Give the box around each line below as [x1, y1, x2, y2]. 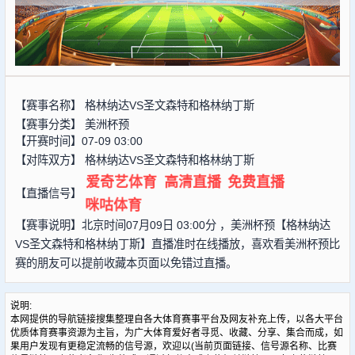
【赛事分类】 [14, 117, 85, 131]
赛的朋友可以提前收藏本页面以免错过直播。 [14, 256, 237, 269]
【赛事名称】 [14, 98, 85, 112]
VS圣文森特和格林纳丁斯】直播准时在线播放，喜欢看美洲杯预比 [14, 237, 340, 250]
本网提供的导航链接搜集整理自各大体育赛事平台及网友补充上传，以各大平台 [10, 313, 343, 325]
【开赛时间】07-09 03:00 [14, 134, 143, 147]
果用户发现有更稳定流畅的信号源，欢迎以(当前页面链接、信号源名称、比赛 [10, 340, 337, 352]
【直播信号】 [14, 187, 82, 200]
